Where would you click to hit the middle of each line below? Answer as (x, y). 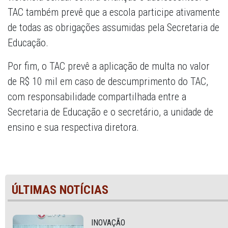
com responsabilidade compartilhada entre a (97, 97)
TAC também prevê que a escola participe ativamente (114, 12)
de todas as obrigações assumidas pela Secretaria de (113, 28)
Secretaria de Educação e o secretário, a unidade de (110, 112)
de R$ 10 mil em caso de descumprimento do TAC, (108, 82)
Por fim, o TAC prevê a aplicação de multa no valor (109, 66)
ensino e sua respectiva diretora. (73, 127)
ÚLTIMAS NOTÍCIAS (60, 190)
